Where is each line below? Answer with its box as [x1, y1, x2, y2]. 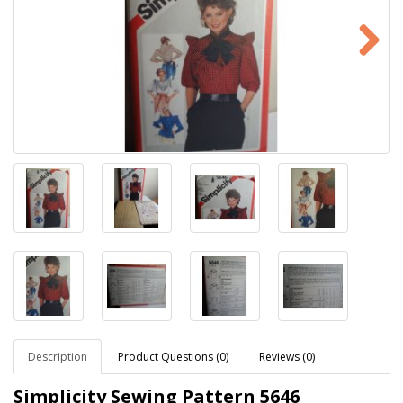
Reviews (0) [259, 349, 315, 364]
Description [28, 349, 87, 364]
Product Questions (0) [118, 349, 228, 364]
